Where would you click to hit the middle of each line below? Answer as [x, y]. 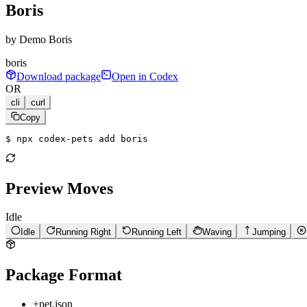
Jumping [269, 232]
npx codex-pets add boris [82, 138]
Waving [217, 232]
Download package [59, 76]
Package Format [64, 275]
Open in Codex [145, 76]
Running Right [83, 232]
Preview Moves [59, 188]
